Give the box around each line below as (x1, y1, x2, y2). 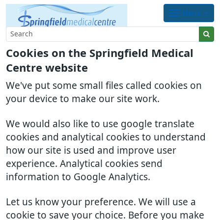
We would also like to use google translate (6, 119, 194, 129)
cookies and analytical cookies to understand (6, 133, 206, 142)
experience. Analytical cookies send (6, 159, 163, 168)
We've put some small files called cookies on (6, 81, 202, 90)
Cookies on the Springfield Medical (6, 48, 193, 58)
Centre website (6, 62, 88, 73)
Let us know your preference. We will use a (6, 197, 196, 207)
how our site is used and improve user (6, 146, 176, 155)
